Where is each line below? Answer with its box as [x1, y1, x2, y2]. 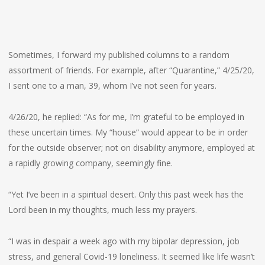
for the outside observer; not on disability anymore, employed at [8, 142, 255, 153]
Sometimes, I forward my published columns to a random [8, 49, 230, 60]
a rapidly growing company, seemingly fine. [8, 157, 173, 169]
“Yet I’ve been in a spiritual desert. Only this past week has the [8, 189, 244, 200]
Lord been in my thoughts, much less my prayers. [8, 204, 197, 215]
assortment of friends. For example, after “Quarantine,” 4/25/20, [8, 64, 254, 76]
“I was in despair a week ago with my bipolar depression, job [8, 235, 240, 247]
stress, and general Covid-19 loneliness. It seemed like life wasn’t [8, 251, 255, 262]
